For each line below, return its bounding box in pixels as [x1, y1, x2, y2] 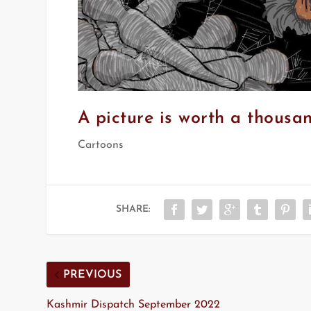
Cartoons [77, 140, 124, 151]
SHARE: [115, 204, 150, 215]
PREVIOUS [63, 269, 122, 280]
